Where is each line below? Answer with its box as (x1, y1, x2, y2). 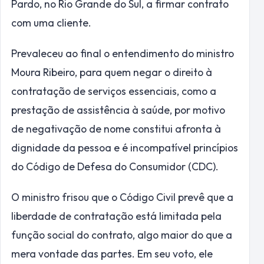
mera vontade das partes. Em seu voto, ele (11, 246, 213, 260)
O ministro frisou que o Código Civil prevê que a (11, 190, 233, 204)
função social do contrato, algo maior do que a (11, 227, 232, 242)
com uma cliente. (11, 15, 91, 29)
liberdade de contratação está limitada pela (11, 209, 222, 223)
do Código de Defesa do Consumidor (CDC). (11, 159, 219, 173)
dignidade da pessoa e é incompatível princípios (11, 140, 238, 154)
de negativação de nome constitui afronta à (11, 121, 221, 136)
